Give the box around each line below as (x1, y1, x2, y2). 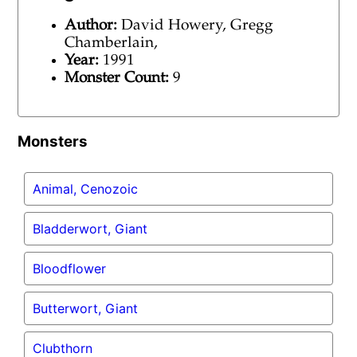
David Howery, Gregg (121, 18, 274, 33)
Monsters (18, 131, 88, 151)
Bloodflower (33, 260, 107, 277)
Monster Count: (65, 70, 170, 86)
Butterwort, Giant (33, 300, 139, 316)
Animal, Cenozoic (33, 180, 139, 197)
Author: (65, 18, 118, 33)
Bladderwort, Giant (33, 220, 148, 237)
